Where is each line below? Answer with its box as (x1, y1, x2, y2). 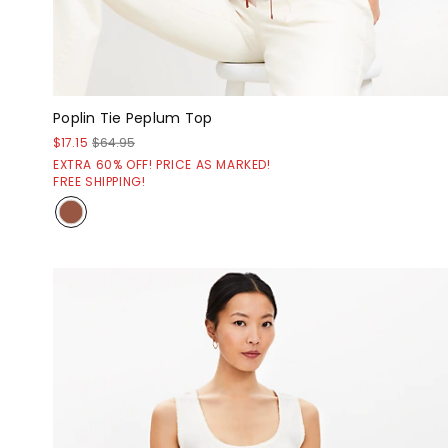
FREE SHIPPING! (53, 173, 146, 191)
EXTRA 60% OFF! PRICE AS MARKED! (53, 156, 271, 174)
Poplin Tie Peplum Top (53, 108, 213, 129)
